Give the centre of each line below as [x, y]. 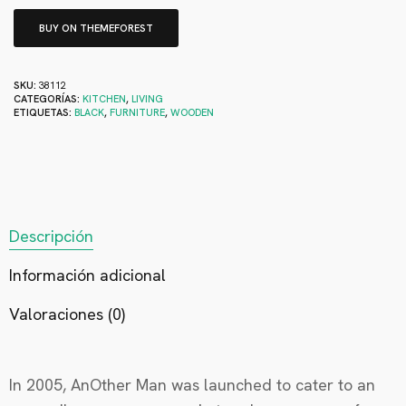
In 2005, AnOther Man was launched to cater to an [192, 385]
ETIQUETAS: [44, 113]
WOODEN [192, 113]
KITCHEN [104, 99]
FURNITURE [137, 113]
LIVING [147, 99]
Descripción [51, 237]
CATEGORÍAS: [48, 99]
